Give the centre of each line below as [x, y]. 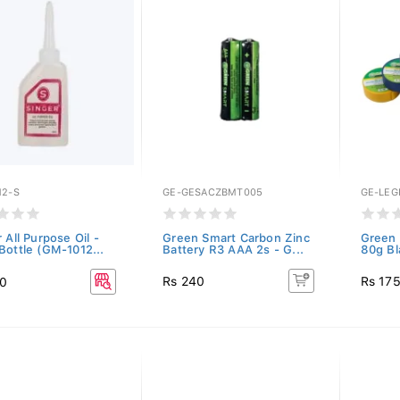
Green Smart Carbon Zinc [236, 238]
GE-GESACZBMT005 [213, 192]
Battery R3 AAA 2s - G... [233, 250]
